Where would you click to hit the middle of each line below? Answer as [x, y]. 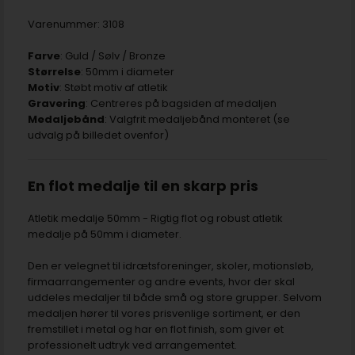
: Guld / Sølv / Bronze [113, 55]
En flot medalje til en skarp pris [143, 185]
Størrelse [54, 71]
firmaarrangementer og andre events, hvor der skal [161, 281]
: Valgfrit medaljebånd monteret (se [197, 119]
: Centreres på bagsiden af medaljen [181, 103]
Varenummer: [65, 24]
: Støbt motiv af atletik [114, 87]
